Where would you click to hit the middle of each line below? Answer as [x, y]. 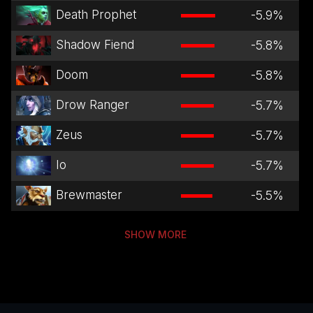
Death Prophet [96, 15]
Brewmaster [89, 195]
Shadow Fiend [95, 45]
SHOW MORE [155, 234]
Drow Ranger [92, 105]
